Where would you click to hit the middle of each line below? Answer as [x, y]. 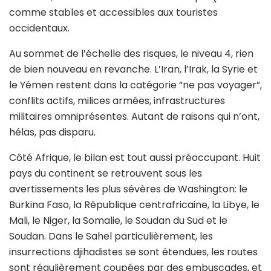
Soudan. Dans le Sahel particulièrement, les [111, 237]
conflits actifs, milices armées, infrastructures [117, 101]
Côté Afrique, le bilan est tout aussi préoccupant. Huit [135, 158]
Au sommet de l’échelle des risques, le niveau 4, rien [131, 54]
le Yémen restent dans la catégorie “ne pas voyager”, [135, 85]
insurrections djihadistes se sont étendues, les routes [133, 252]
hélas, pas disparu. [52, 132]
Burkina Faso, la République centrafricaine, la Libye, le [134, 205]
